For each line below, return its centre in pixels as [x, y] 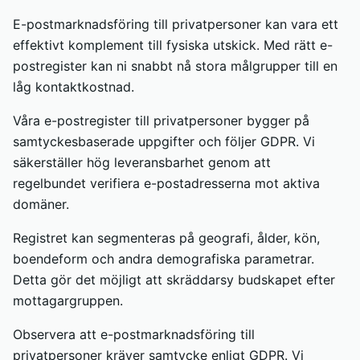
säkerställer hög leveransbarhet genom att [142, 162]
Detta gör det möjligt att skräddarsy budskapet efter [174, 280]
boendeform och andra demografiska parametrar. [164, 259]
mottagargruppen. [68, 301]
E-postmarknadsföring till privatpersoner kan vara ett [176, 24]
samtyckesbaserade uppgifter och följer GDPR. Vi [164, 141]
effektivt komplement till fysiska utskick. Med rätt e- [173, 45]
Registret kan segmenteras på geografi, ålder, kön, [166, 238]
